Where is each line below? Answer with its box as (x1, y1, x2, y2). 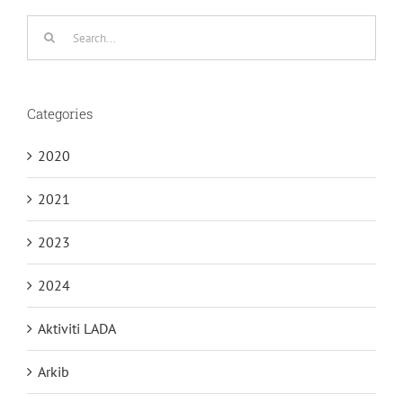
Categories (27, 104, 93, 123)
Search (26, 17, 67, 36)
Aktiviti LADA (38, 319, 116, 338)
